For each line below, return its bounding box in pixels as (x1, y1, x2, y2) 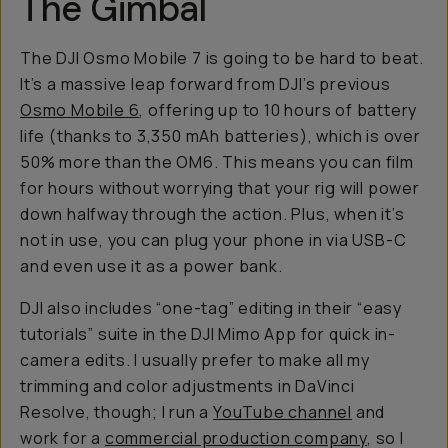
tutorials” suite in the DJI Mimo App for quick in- (20, 323, 396, 345)
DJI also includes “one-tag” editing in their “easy (20, 297, 402, 319)
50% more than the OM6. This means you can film (20, 151, 414, 173)
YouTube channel (213, 401, 353, 423)
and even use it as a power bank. (20, 255, 283, 277)
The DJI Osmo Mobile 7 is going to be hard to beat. (20, 47, 424, 69)
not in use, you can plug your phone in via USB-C (20, 229, 407, 251)
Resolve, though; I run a (20, 401, 214, 423)
